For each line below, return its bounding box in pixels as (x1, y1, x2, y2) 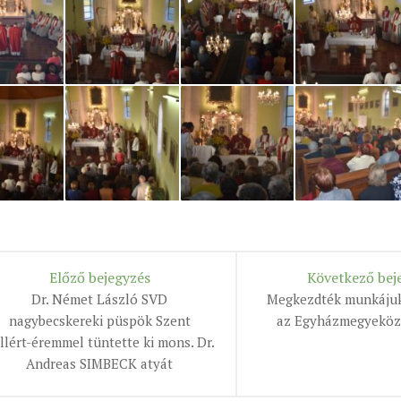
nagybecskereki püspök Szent (8, 311, 191, 330)
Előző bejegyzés (48, 268, 150, 288)
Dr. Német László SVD (31, 290, 167, 309)
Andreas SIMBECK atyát (26, 354, 173, 373)
